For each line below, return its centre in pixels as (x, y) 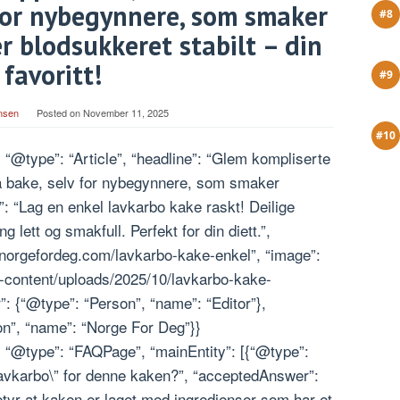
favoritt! (53, 75)
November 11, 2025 (125, 113)
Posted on (59, 113)
